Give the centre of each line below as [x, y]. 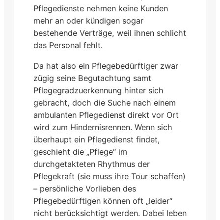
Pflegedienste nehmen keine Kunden [101, 9]
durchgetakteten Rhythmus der [92, 164]
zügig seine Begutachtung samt [92, 78]
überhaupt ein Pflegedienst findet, [97, 139]
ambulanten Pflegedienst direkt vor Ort [106, 115]
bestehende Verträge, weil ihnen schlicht [110, 33]
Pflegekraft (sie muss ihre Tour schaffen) [110, 176]
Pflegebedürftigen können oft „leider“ [103, 201]
